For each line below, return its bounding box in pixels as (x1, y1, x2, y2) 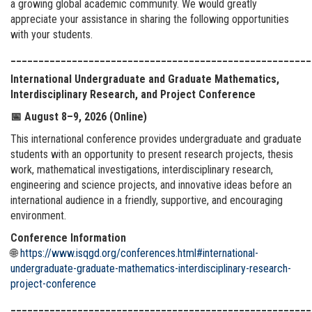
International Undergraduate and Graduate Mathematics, (10, 72, 279, 86)
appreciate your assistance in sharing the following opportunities (10, 12, 289, 26)
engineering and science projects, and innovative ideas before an (10, 178, 292, 192)
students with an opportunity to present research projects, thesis (10, 147, 293, 161)
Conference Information (10, 231, 126, 244)
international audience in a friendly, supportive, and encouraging (10, 193, 283, 207)
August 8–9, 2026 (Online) (24, 109, 147, 123)
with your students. (10, 27, 93, 41)
